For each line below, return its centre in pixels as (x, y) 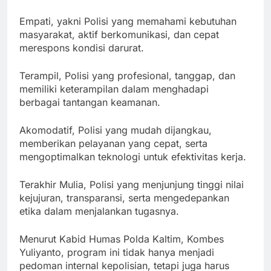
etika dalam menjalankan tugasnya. (99, 211)
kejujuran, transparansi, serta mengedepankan (124, 198)
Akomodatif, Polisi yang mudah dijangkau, (116, 130)
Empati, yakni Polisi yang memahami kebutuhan (128, 21)
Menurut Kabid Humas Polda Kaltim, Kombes (122, 239)
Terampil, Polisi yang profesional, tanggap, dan (127, 76)
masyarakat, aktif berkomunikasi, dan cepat (119, 35)
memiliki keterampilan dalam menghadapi (114, 89)
